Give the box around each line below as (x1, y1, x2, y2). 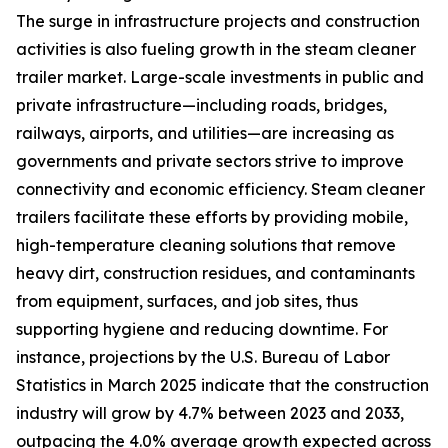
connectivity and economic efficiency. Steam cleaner (16, 179, 425, 200)
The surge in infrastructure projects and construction (16, 11, 420, 32)
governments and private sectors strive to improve (16, 151, 404, 172)
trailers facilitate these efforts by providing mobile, (16, 207, 408, 228)
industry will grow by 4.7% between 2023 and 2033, (16, 403, 404, 424)
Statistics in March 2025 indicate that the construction (16, 375, 429, 396)
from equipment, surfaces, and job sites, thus (16, 291, 358, 312)
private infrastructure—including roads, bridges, (16, 95, 387, 116)
